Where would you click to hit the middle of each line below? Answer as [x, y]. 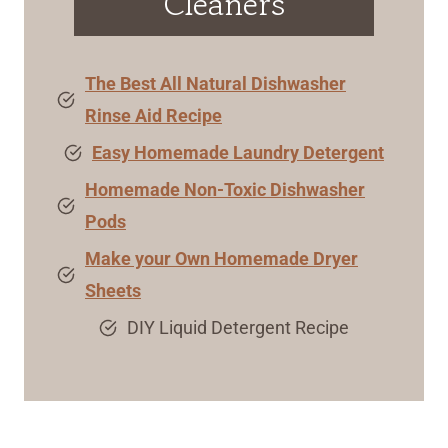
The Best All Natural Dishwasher [215, 84]
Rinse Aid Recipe [153, 116]
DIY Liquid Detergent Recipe [238, 328]
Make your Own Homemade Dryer [221, 259]
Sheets [113, 291]
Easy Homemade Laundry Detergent [238, 153]
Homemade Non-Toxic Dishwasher [225, 190]
